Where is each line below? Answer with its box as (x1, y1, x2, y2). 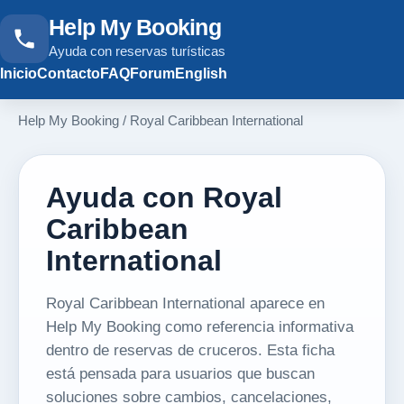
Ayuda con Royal (46, 181, 282, 214)
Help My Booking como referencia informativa (46, 317, 353, 335)
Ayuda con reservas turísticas (49, 42, 225, 59)
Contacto (37, 66, 100, 81)
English (175, 66, 227, 81)
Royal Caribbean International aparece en (46, 294, 325, 312)
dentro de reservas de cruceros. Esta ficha (46, 341, 335, 359)
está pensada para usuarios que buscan (46, 364, 315, 382)
